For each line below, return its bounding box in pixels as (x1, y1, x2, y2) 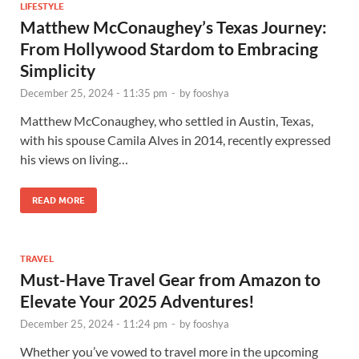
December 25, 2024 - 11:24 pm (20, 317, 167, 330)
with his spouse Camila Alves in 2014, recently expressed (20, 131, 331, 147)
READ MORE (32, 194, 85, 206)
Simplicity (20, 59, 95, 80)
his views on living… (20, 151, 128, 167)
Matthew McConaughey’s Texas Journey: (20, 16, 327, 37)
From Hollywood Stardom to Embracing (20, 38, 318, 58)
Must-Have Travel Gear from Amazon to (20, 268, 321, 289)
